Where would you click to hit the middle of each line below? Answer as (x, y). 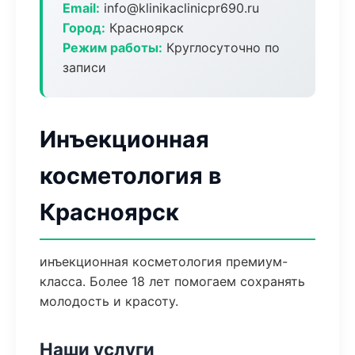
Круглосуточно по (221, 48)
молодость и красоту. (109, 301)
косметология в (131, 176)
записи (84, 67)
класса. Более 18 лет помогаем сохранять (172, 281)
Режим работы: (113, 48)
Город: (84, 28)
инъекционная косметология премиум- (164, 261)
